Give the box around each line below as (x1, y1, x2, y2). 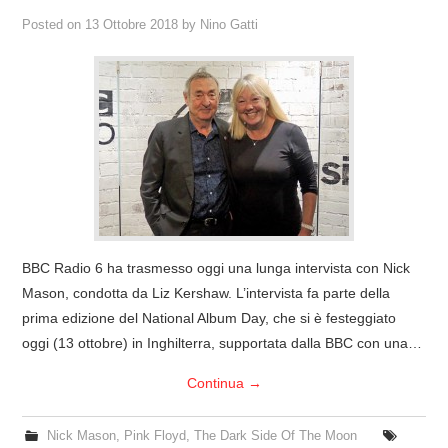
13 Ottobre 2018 (85, 17, 179, 32)
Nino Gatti (200, 17, 259, 32)
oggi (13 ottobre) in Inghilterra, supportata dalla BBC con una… (22, 334, 423, 351)
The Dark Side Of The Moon (193, 428, 357, 443)
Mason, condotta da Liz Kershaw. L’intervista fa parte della (22, 284, 391, 301)
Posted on (22, 17, 86, 32)
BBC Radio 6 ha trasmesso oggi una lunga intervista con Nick (22, 259, 411, 276)
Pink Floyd (123, 428, 186, 443)
